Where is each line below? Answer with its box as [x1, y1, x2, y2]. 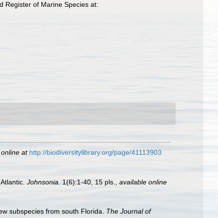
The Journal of [106, 207, 151, 216]
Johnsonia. [27, 178, 60, 186]
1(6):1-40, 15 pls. [60, 178, 115, 186]
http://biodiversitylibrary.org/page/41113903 [29, 148, 162, 156]
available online [119, 178, 167, 186]
